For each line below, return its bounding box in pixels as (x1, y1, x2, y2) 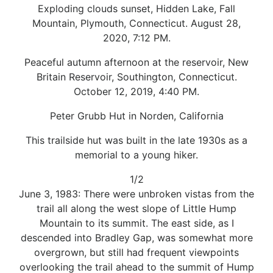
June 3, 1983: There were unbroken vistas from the (19, 187, 254, 200)
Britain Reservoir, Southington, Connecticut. (36, 70, 237, 83)
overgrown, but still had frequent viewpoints (34, 246, 239, 258)
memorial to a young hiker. (75, 148, 198, 161)
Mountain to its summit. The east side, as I (39, 216, 234, 229)
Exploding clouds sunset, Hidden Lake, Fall (38, 2, 235, 15)
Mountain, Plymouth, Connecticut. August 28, (32, 16, 241, 29)
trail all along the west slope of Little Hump (37, 202, 236, 214)
